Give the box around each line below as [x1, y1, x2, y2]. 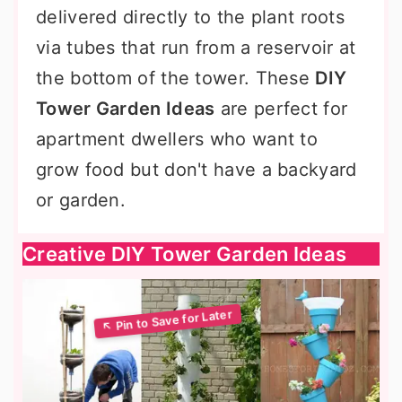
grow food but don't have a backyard [36, 159, 357, 180]
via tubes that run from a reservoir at [36, 37, 356, 58]
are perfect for [214, 98, 348, 119]
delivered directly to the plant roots [36, 6, 345, 28]
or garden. [36, 189, 127, 211]
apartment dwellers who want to [36, 128, 318, 150]
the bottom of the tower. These [36, 67, 316, 89]
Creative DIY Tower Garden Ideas [22, 242, 347, 266]
